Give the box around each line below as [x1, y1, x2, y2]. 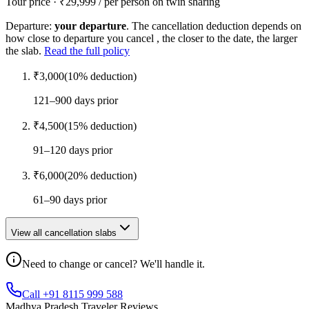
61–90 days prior [33, 194, 107, 206]
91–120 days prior [33, 144, 112, 157]
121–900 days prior [33, 94, 118, 107]
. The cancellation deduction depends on [126, 20, 301, 32]
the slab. [6, 45, 41, 57]
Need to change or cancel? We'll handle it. [22, 258, 205, 270]
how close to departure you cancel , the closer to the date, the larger [6, 32, 297, 45]
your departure [54, 20, 126, 32]
